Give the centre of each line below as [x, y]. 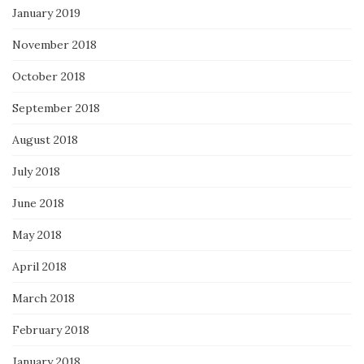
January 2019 [46, 13]
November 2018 [54, 45]
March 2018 [43, 299]
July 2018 [36, 172]
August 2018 [45, 140]
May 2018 [37, 235]
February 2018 [51, 330]
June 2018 [38, 204]
